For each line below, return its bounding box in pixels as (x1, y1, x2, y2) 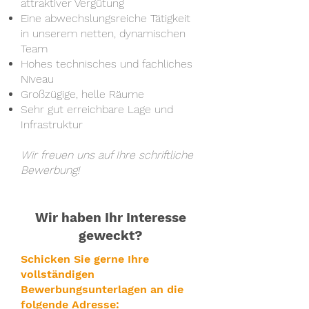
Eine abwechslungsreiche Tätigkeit (21, 12, 190, 25)
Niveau (21, 72, 54, 86)
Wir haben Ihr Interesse (34, 210, 186, 226)
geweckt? (78, 228, 143, 243)
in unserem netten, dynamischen (21, 27, 186, 40)
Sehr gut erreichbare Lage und (21, 103, 173, 116)
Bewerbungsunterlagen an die (21, 283, 183, 296)
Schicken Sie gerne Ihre (21, 252, 149, 266)
